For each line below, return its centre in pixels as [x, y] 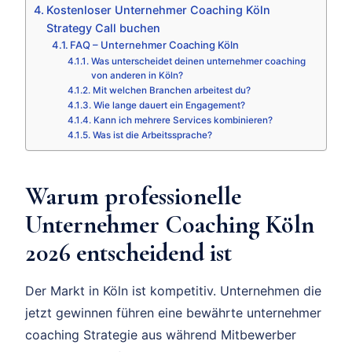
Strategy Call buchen [103, 28]
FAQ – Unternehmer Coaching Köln [155, 45]
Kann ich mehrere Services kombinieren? [183, 121]
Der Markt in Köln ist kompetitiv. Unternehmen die [173, 291]
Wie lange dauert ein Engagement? [169, 106]
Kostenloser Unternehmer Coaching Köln [158, 10]
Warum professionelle [133, 196]
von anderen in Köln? [137, 76]
